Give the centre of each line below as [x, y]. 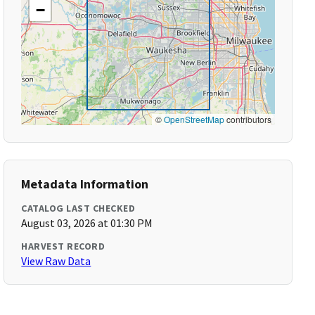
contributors [247, 119]
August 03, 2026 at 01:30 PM [87, 223]
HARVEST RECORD [63, 246]
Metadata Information [85, 184]
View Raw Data [56, 261]
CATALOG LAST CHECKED [78, 208]
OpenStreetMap [194, 119]
